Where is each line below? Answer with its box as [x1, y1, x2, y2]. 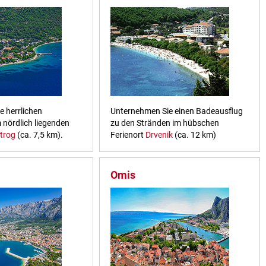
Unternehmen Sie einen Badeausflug [110, 106, 243, 116]
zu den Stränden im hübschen [110, 118, 219, 128]
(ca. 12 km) [172, 129, 216, 140]
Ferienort [110, 129, 145, 140]
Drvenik [145, 129, 173, 140]
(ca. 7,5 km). [15, 129, 64, 140]
